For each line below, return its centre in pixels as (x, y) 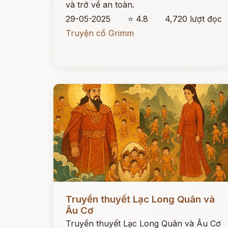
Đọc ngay (72, 191)
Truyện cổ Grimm (100, 33)
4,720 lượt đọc (194, 19)
